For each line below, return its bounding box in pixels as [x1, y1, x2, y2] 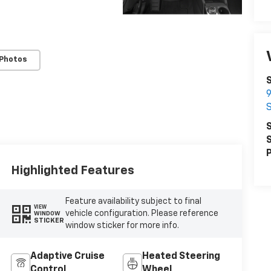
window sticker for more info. [65, 221, 180, 230]
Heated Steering [142, 252, 220, 262]
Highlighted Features [10, 165, 134, 177]
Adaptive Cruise [30, 252, 105, 262]
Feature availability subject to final [65, 197, 202, 206]
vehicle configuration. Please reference [65, 209, 219, 218]
